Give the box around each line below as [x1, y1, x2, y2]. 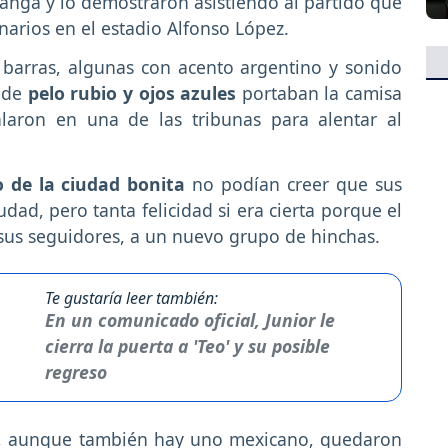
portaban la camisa [236, 81, 403, 106]
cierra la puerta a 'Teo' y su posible [44, 333, 330, 358]
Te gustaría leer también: [44, 286, 218, 309]
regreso [44, 359, 107, 384]
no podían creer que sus [185, 171, 403, 196]
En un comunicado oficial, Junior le [44, 307, 335, 332]
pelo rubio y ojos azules [27, 81, 237, 106]
